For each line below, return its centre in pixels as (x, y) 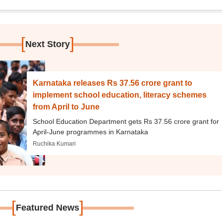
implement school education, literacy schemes (120, 95)
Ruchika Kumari (55, 143)
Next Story (48, 44)
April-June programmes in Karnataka (91, 132)
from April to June (66, 107)
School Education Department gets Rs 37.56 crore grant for (126, 121)
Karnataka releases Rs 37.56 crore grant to (113, 83)
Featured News (48, 208)
